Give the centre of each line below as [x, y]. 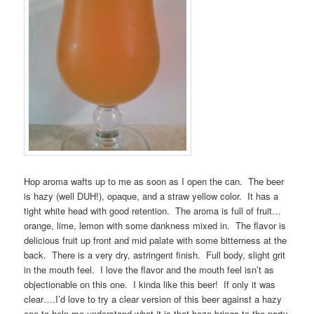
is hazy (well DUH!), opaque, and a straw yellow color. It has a [151, 196]
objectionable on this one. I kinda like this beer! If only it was [150, 285]
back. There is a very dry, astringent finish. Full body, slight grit [155, 255]
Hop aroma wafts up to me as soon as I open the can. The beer [154, 182]
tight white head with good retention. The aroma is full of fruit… [153, 211]
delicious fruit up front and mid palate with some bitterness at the [156, 240]
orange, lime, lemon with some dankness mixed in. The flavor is [155, 226]
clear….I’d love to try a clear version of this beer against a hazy [153, 299]
